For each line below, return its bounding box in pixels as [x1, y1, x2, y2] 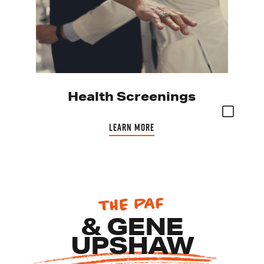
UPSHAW [70, 230, 194, 260]
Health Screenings [68, 88, 196, 104]
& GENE [81, 211, 183, 241]
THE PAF [98, 192, 166, 217]
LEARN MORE [109, 120, 155, 134]
